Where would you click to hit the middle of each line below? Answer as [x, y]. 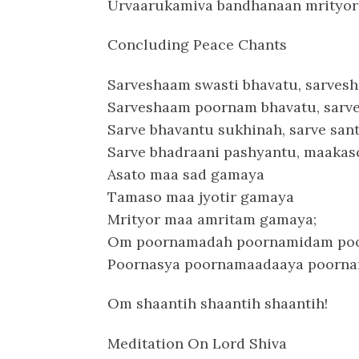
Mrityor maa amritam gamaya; [212, 219]
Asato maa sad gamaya [186, 174]
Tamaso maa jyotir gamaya [201, 196]
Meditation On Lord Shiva [198, 343]
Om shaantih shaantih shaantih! [218, 304]
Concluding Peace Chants [198, 45]
